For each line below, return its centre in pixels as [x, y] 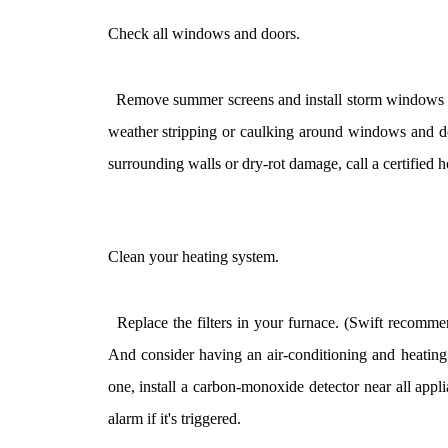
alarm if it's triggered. [174, 419]
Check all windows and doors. [203, 34]
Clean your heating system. [193, 257]
